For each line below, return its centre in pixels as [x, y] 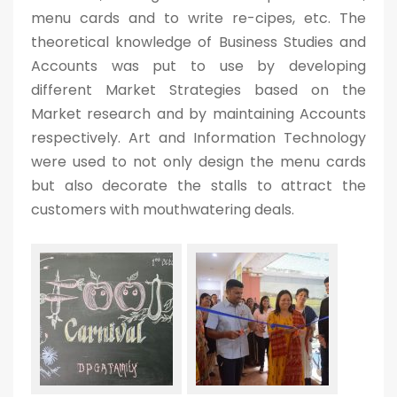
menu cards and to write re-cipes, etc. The [198, 18]
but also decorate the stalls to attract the [198, 186]
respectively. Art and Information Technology [198, 138]
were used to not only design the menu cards [198, 162]
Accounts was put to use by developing [198, 66]
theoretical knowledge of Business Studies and [198, 42]
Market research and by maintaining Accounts [198, 114]
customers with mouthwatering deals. [163, 210]
